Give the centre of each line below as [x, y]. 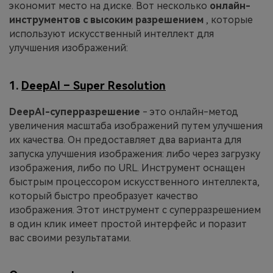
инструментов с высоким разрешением [108, 20]
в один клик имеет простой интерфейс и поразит [128, 224]
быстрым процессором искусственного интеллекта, [134, 182]
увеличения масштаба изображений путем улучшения [136, 126]
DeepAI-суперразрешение [76, 112]
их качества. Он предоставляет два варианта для [125, 140]
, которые [229, 20]
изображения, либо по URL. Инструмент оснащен [127, 168]
